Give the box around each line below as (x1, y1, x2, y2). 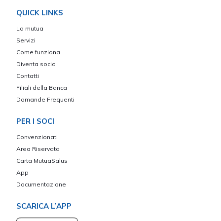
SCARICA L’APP (16, 201, 72, 211)
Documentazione (16, 180, 66, 188)
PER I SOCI (16, 116, 54, 126)
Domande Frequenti (16, 95, 74, 103)
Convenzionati (16, 133, 58, 141)
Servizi (16, 36, 36, 44)
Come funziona (16, 48, 60, 56)
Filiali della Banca (16, 83, 67, 91)
